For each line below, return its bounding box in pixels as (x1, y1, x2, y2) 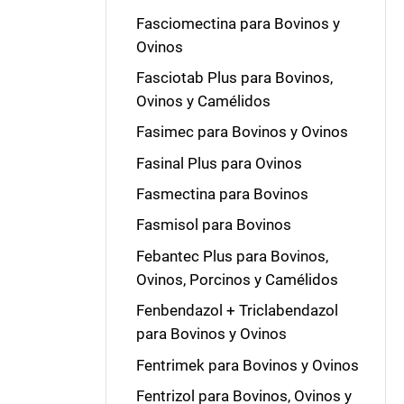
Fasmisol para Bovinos (135, 216, 291, 234)
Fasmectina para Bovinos (135, 185, 308, 203)
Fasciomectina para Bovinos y (135, 14, 340, 32)
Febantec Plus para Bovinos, (135, 246, 328, 265)
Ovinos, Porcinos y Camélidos (135, 270, 338, 289)
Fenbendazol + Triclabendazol (135, 301, 338, 320)
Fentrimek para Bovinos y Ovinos (135, 355, 359, 374)
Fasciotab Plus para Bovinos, (135, 68, 333, 87)
